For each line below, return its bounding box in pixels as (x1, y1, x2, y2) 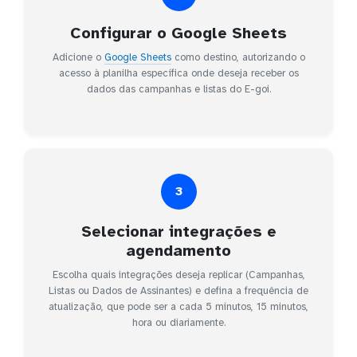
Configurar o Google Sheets (70, 22, 287, 43)
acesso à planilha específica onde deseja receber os (58, 66, 299, 80)
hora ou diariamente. (131, 316, 226, 329)
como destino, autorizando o (171, 50, 305, 64)
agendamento (126, 240, 231, 261)
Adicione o (52, 50, 104, 64)
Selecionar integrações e (80, 221, 277, 241)
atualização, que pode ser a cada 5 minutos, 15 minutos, (49, 300, 308, 313)
